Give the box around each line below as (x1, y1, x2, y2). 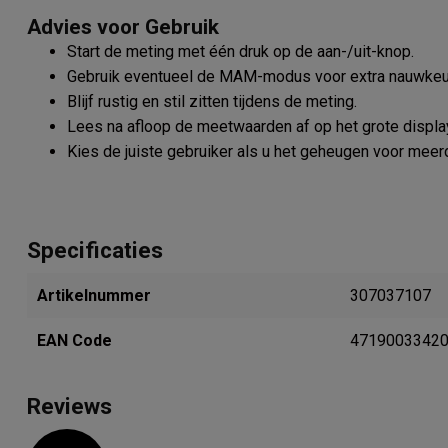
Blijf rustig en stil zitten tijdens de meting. (67, 92, 357, 112)
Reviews (27, 393, 112, 420)
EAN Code (37, 331, 112, 351)
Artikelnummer (37, 286, 151, 306)
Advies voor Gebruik (27, 15, 219, 40)
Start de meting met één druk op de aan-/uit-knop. (67, 42, 414, 62)
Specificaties (27, 237, 163, 264)
